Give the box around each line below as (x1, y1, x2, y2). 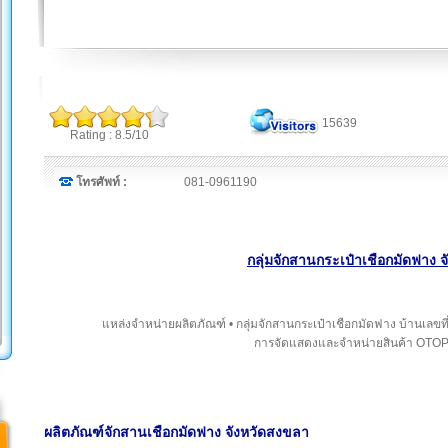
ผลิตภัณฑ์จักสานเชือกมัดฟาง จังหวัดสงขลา (44, 424, 309, 441)
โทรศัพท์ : (76, 175, 127, 189)
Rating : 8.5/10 (69, 128, 149, 142)
